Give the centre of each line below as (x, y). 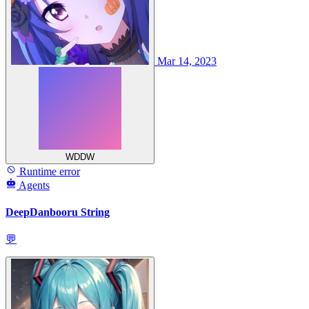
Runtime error (48, 171)
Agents (34, 185)
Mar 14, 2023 (187, 61)
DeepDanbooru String (58, 212)
